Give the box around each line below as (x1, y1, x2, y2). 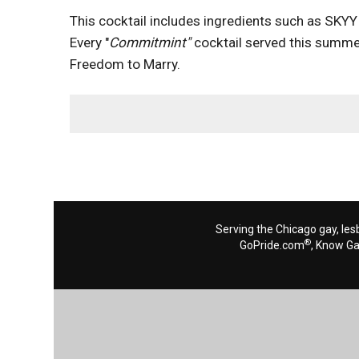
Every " (70, 34, 109, 50)
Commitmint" (109, 34, 191, 50)
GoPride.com (240, 239, 305, 252)
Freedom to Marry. (70, 56, 180, 72)
